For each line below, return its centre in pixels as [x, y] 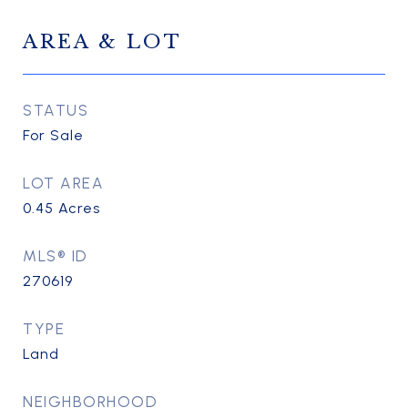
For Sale [53, 135]
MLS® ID [56, 256]
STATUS [56, 110]
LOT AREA [63, 183]
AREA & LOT [102, 42]
